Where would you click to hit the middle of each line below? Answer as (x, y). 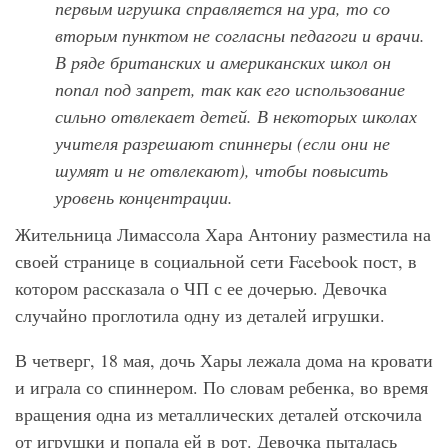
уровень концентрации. (144, 197)
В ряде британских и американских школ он (223, 62)
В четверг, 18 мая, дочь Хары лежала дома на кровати (224, 360)
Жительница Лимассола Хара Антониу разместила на (223, 234)
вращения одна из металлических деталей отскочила (218, 414)
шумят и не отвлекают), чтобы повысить (221, 170)
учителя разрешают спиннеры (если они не (222, 143)
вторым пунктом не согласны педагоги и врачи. (240, 35)
